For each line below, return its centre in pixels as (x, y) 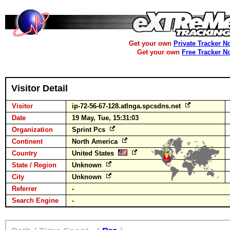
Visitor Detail (40, 88)
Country (24, 153)
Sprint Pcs (90, 130)
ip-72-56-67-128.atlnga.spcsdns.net (127, 106)
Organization (32, 130)
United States (95, 153)
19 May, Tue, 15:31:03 (105, 118)
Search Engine (35, 200)
